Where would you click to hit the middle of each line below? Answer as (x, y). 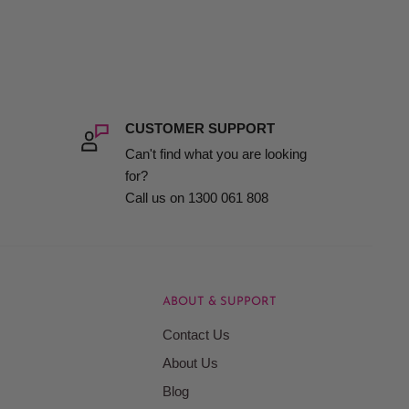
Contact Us (196, 334)
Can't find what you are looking (215, 153)
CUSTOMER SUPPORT (199, 128)
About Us (190, 362)
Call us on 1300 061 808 (196, 197)
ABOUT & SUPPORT (220, 301)
